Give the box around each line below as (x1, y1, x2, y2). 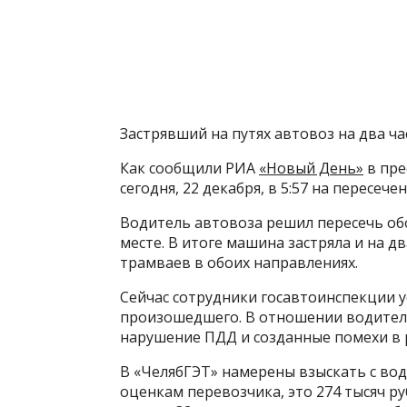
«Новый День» (259, 158, 363, 179)
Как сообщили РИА (120, 158, 259, 179)
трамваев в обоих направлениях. (120, 253, 358, 273)
